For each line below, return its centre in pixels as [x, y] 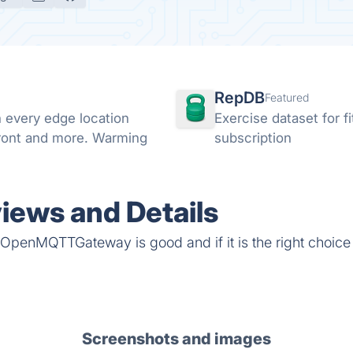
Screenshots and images [176, 339]
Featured [287, 97]
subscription [253, 138]
